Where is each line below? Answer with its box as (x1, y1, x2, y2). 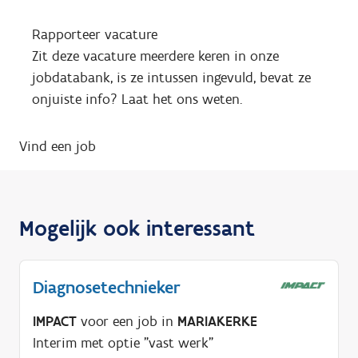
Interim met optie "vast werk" (33, 334, 213, 352)
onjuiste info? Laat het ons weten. (32, 90, 242, 109)
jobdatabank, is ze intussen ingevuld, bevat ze (32, 69, 311, 87)
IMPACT (33, 312, 77, 331)
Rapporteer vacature (32, 26, 157, 44)
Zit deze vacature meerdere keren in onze (32, 47, 279, 66)
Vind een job (19, 137, 96, 156)
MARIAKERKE (177, 312, 257, 331)
